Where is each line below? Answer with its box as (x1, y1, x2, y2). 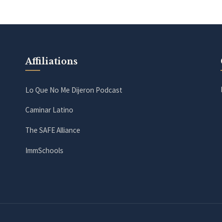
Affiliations (25, 55, 78, 67)
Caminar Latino (25, 105, 73, 115)
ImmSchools (25, 145, 63, 155)
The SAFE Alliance (25, 125, 80, 135)
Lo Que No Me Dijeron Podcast (25, 85, 122, 95)
